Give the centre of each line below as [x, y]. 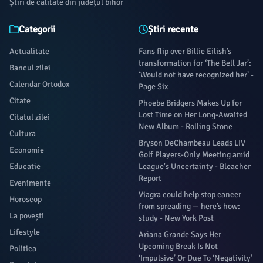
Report [150, 178]
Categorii [37, 29]
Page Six [153, 87]
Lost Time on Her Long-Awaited [193, 115]
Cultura [23, 134]
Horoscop [26, 199]
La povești [27, 216]
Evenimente [30, 183]
